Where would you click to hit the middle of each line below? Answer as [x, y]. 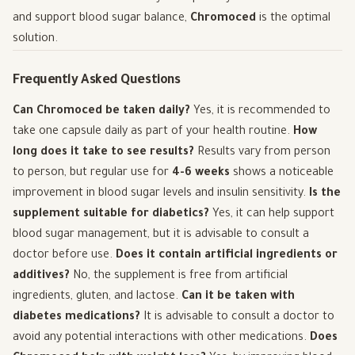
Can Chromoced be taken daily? [101, 111]
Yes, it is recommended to [260, 111]
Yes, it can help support [272, 214]
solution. [35, 39]
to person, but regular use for [92, 173]
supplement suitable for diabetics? [111, 214]
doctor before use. [64, 256]
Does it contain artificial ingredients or [227, 256]
